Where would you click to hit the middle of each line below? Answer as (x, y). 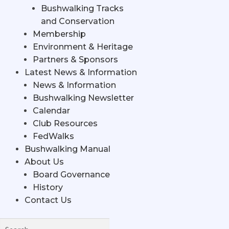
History (48, 188)
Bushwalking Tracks (82, 9)
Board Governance (71, 175)
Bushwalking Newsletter (83, 98)
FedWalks (53, 136)
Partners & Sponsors (75, 60)
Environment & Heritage (83, 47)
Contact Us (48, 200)
